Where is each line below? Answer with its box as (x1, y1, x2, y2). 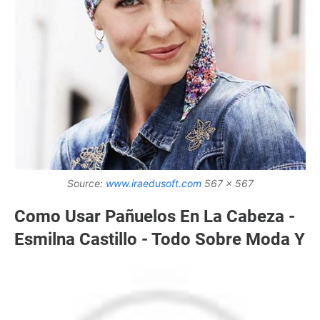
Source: (66, 176, 106, 189)
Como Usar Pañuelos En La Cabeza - (14, 206, 295, 226)
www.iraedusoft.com (105, 176, 201, 189)
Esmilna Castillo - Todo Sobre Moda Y (14, 229, 305, 249)
